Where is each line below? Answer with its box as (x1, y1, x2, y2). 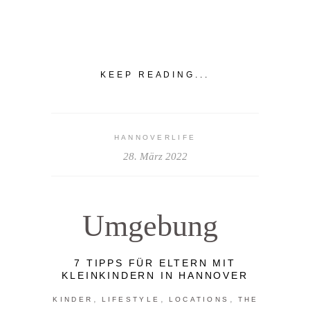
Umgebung (82, 208, 218, 243)
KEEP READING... (100, 69, 210, 80)
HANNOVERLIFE (113, 133, 197, 141)
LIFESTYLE (101, 295, 161, 303)
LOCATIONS (168, 295, 230, 303)
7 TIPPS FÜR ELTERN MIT (74, 257, 236, 268)
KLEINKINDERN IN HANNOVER (62, 269, 248, 281)
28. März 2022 (122, 150, 188, 162)
